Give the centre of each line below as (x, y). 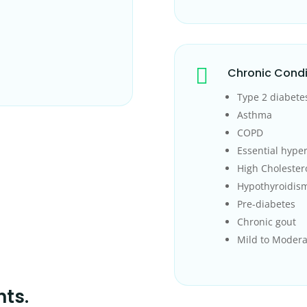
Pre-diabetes (266, 204)
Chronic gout (266, 222)
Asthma (254, 115)
